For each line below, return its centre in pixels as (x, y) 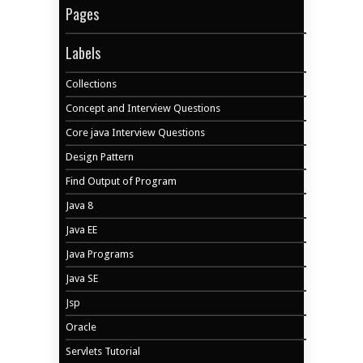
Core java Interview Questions (136, 132)
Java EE (82, 229)
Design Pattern (100, 156)
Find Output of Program (122, 181)
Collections (92, 83)
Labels (83, 52)
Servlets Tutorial (103, 351)
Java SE (82, 278)
